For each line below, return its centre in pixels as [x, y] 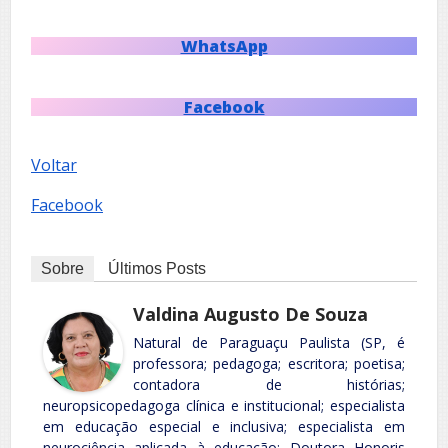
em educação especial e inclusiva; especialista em [224, 427]
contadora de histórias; [269, 385]
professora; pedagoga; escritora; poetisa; [269, 364]
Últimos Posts [157, 269]
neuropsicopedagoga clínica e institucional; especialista [224, 406]
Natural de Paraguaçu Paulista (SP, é [269, 343]
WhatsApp [224, 46]
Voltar [54, 165]
